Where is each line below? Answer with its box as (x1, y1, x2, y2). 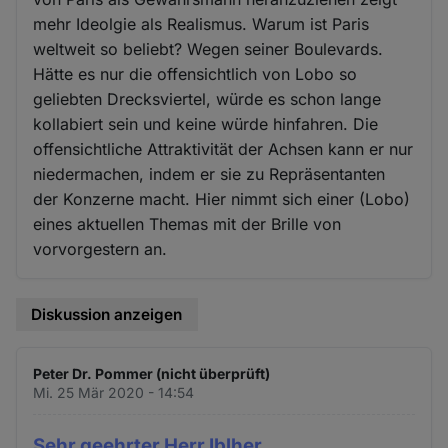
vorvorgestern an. (33, 239, 168, 260)
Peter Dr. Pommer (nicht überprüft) (33, 364, 271, 382)
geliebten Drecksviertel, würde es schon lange (33, 89, 382, 110)
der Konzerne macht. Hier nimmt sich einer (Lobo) (33, 189, 411, 210)
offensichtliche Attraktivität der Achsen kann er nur (33, 139, 414, 160)
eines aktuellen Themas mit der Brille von (33, 214, 342, 235)
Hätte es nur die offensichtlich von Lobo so (33, 64, 358, 85)
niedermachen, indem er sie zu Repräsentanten (33, 164, 386, 185)
